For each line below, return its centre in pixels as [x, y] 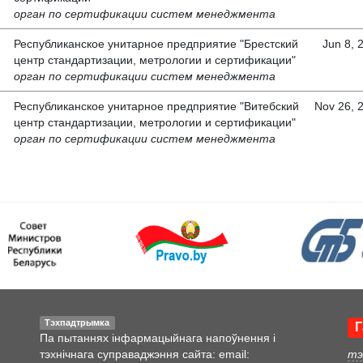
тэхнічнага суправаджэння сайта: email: [145, 354]
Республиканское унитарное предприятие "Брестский [156, 44]
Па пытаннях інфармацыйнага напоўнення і [158, 338]
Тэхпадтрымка [77, 323]
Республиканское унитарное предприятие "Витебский [156, 107]
